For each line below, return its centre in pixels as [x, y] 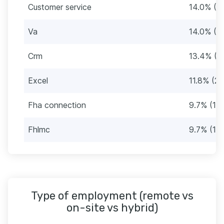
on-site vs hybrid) [112, 207]
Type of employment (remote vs [112, 195]
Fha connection [57, 105]
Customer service [60, 7]
